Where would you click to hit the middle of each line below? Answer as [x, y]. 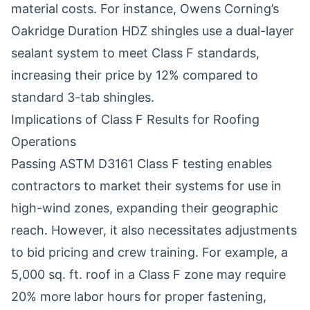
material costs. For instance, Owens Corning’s [145, 9]
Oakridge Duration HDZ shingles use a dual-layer [153, 31]
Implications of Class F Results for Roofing [135, 119]
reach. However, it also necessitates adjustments [154, 230]
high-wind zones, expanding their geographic [145, 208]
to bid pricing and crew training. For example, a [149, 252]
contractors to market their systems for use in [146, 186]
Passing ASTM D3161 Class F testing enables [142, 164]
